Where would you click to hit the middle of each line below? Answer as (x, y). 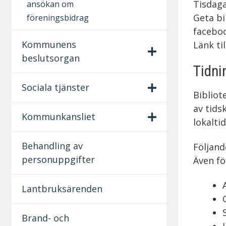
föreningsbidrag (58, 17)
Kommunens (49, 44)
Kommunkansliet (58, 116)
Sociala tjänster (55, 87)
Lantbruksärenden (62, 188)
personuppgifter (58, 159)
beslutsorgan (50, 58)
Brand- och (45, 218)
